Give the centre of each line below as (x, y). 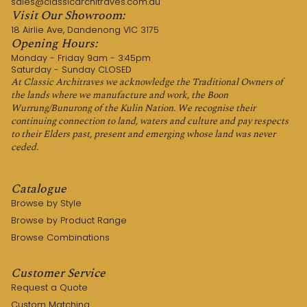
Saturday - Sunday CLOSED (71, 70)
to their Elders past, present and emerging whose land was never (143, 134)
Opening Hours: (54, 44)
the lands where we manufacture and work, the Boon (120, 95)
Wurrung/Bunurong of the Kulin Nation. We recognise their (133, 108)
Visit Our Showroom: (68, 15)
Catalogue (39, 189)
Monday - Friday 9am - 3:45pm (81, 58)
